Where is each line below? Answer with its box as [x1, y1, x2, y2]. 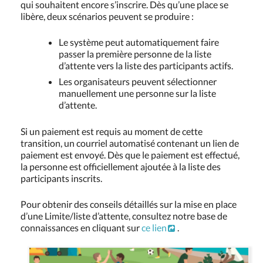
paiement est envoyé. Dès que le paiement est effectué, [21, 149, 240, 161]
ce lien [141, 222, 167, 234]
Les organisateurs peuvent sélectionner [59, 76, 217, 87]
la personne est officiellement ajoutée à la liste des [21, 161, 221, 173]
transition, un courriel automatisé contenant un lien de [21, 137, 239, 149]
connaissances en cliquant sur [21, 222, 141, 234]
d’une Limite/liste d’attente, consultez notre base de [21, 210, 227, 222]
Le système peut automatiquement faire [59, 36, 219, 48]
